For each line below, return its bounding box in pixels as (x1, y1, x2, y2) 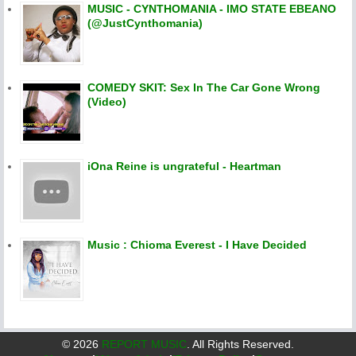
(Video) (87, 95, 126, 108)
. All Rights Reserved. (187, 337, 294, 350)
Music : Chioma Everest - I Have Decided (87, 238, 307, 251)
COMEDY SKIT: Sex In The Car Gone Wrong (87, 80, 320, 94)
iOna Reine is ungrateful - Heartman (87, 159, 281, 172)
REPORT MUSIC (102, 337, 187, 350)
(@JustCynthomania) (87, 16, 203, 29)
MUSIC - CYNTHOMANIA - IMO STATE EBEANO (87, 2, 336, 15)
